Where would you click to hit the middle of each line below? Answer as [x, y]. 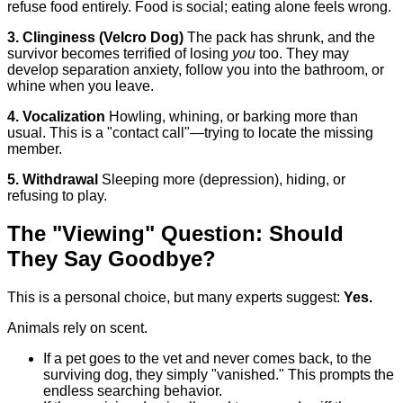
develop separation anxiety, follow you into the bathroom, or [196, 69]
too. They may [302, 53]
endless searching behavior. [133, 391]
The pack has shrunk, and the [279, 37]
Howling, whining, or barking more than [232, 116]
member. [35, 148]
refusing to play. [57, 195]
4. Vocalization [56, 116]
